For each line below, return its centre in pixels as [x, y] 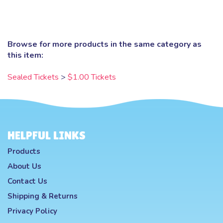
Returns [63, 196]
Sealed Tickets [33, 77]
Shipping [23, 196]
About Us [24, 166]
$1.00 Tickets [92, 77]
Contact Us [27, 181]
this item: [25, 55]
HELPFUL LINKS [47, 135]
